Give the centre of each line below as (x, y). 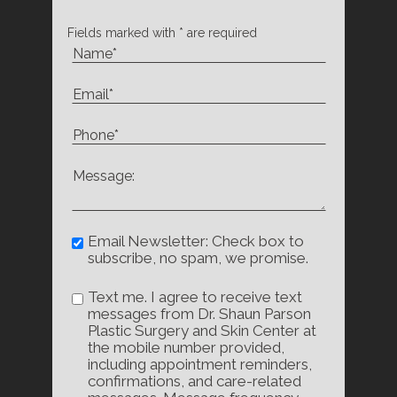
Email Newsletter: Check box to (196, 241)
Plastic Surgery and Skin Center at (202, 330)
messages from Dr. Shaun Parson (200, 313)
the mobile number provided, (187, 347)
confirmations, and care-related (195, 381)
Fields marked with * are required (162, 32)
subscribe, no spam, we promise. (198, 257)
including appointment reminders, (200, 364)
